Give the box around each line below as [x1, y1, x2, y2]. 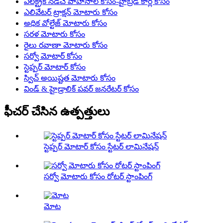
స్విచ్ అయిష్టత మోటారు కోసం [24, 73, 115, 82]
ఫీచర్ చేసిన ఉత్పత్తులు [4, 105, 110, 118]
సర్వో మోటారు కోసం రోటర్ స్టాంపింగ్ [44, 172, 152, 181]
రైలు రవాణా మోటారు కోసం [24, 40, 108, 49]
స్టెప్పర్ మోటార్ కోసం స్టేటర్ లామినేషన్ [44, 142, 159, 151]
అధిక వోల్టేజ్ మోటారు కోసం [24, 18, 107, 27]
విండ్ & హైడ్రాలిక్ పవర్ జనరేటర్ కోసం [24, 84, 139, 93]
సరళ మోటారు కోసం [24, 29, 85, 38]
